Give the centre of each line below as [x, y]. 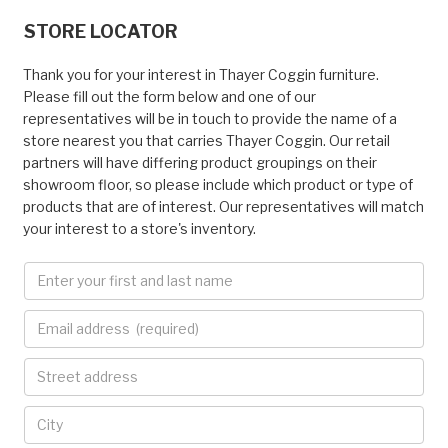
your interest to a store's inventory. [139, 228]
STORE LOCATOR [101, 31]
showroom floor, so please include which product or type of [218, 184]
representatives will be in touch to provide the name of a [210, 118]
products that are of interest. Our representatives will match [223, 206]
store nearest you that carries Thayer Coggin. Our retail [206, 140]
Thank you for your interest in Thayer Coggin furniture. [201, 74]
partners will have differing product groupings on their [200, 162]
